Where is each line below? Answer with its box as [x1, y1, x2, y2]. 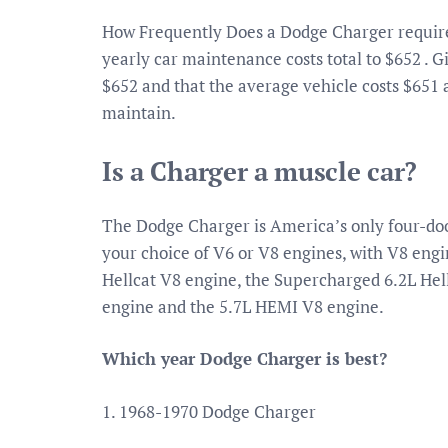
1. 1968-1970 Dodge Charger [102, 399, 316, 423]
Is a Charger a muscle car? [102, 154, 418, 188]
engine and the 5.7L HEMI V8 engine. [102, 294, 384, 318]
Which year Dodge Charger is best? [102, 347, 387, 370]
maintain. [102, 101, 176, 124]
